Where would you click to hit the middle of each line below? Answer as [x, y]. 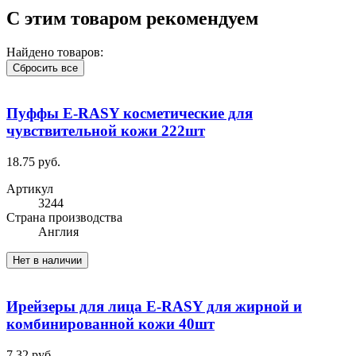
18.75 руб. [33, 162]
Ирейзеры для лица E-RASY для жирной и [154, 306]
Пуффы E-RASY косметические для [130, 114]
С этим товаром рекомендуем [132, 18]
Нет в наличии [47, 261]
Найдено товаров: [55, 52]
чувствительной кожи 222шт [106, 131]
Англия [58, 232]
